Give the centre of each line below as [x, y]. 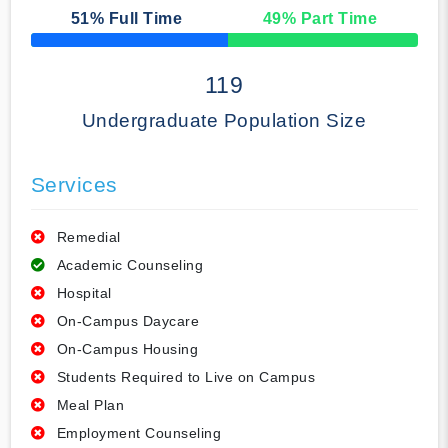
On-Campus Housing [127, 349]
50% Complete [68, 45]
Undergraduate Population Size [224, 121]
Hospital [84, 293]
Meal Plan [90, 405]
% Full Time [136, 19]
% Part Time [329, 19]
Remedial [88, 237]
